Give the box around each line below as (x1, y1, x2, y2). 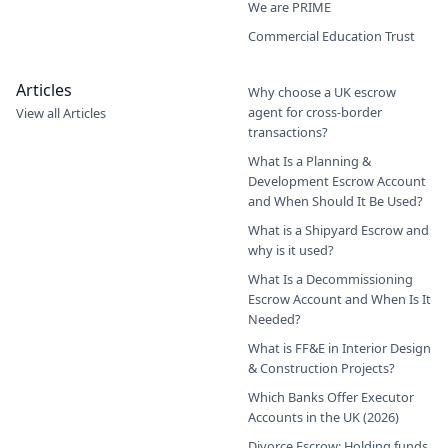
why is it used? (248, 241, 334, 260)
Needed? (248, 310, 301, 329)
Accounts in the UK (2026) (248, 408, 399, 427)
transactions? (248, 123, 328, 142)
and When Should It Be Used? (248, 192, 423, 211)
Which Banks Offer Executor (248, 388, 414, 407)
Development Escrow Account (248, 172, 426, 191)
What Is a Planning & (248, 152, 371, 171)
